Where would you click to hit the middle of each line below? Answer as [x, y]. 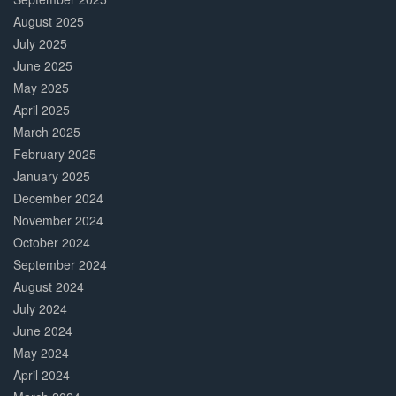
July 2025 [40, 44]
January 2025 [52, 176]
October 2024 [52, 243]
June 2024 [43, 331]
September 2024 [60, 265]
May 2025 [41, 88]
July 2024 [40, 309]
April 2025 [42, 110]
